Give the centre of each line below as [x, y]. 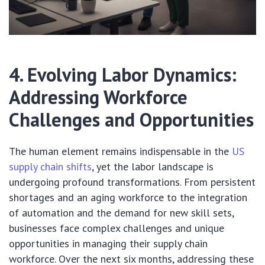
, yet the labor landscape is [153, 167]
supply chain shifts [50, 167]
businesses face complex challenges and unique [117, 228]
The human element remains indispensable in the [120, 151]
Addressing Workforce [98, 97]
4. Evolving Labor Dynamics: [123, 75]
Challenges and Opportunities [131, 120]
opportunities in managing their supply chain [108, 244]
